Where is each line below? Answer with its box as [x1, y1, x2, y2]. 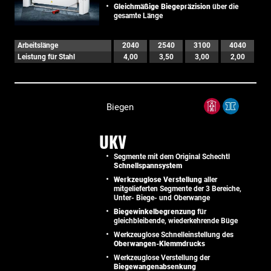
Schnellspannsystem [114, 161, 182, 170]
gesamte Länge [114, 11, 163, 20]
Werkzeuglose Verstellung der [114, 253, 210, 262]
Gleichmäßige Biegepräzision [114, 2, 211, 11]
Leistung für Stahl [17, 52, 75, 61]
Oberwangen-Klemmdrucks [114, 239, 205, 248]
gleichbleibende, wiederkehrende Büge [114, 216, 238, 225]
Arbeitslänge [17, 41, 58, 50]
